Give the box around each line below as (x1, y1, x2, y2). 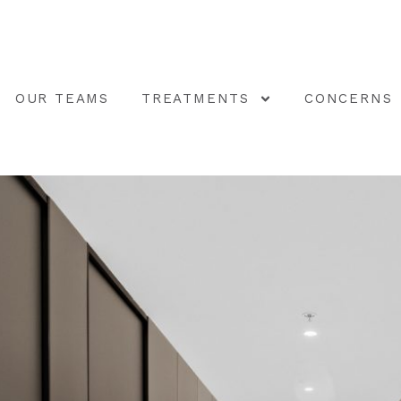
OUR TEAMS (14, 90, 109, 107)
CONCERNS (303, 90, 393, 107)
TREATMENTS (141, 90, 250, 107)
